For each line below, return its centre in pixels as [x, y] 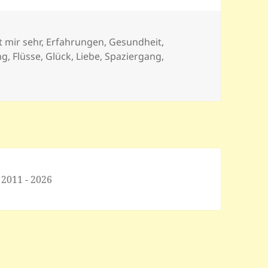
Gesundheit [135, 42]
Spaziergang [133, 56]
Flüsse [27, 56]
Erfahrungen [75, 42]
